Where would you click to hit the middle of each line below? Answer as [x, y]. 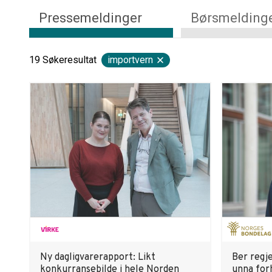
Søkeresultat [70, 60]
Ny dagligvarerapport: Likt [98, 257]
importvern [130, 60]
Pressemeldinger [90, 18]
